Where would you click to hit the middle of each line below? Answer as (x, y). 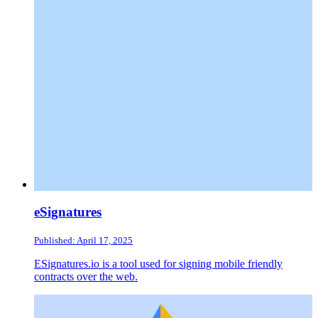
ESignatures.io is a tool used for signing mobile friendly (158, 263)
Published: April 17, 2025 (83, 240)
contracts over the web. (86, 276)
